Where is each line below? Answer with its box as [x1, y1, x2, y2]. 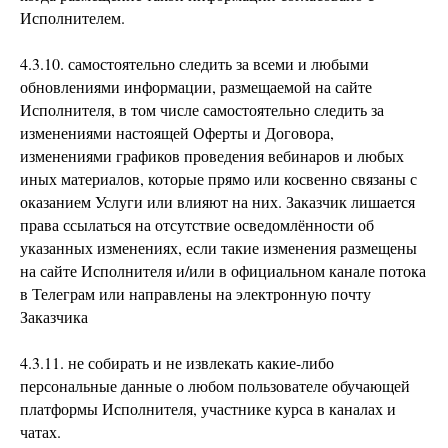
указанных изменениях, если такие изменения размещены [20, 237, 417, 258]
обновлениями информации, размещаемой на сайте [20, 76, 372, 97]
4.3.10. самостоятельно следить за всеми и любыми [20, 53, 369, 74]
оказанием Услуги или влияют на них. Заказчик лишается [20, 191, 415, 212]
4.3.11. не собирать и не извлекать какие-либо [20, 352, 334, 373]
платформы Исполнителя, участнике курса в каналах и [20, 398, 396, 419]
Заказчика [20, 306, 88, 327]
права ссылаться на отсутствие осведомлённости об [20, 214, 374, 235]
